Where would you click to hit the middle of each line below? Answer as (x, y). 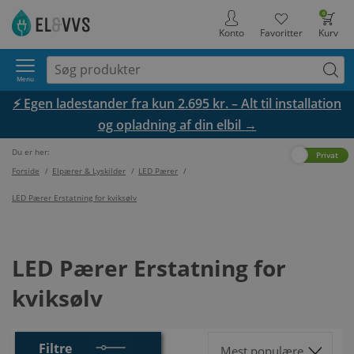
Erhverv (269, 155)
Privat (327, 155)
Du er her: (32, 152)
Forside (26, 171)
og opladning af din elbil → (177, 125)
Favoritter (281, 33)
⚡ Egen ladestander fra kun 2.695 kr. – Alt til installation (177, 104)
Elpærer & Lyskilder (89, 171)
